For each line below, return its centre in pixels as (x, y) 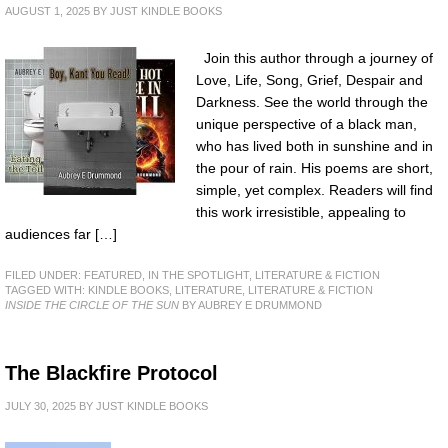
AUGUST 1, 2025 (47, 10)
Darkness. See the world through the (312, 101)
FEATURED (113, 274)
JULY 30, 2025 (40, 405)
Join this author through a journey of (314, 57)
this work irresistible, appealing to (301, 211)
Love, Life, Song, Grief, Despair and (309, 79)
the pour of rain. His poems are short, (314, 167)
